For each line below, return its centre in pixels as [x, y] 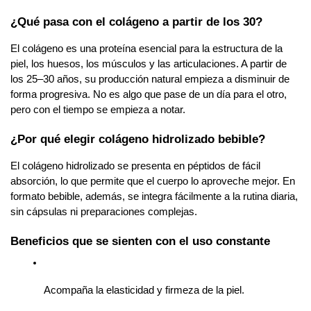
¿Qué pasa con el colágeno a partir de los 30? [136, 22]
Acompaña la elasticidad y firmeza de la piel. [144, 291]
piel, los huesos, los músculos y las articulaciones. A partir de [149, 64]
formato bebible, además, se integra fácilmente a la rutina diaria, [154, 197]
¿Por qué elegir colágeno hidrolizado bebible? [138, 139]
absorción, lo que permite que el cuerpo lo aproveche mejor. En [153, 182]
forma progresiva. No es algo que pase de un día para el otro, [149, 95]
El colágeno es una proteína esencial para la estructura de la [146, 49]
